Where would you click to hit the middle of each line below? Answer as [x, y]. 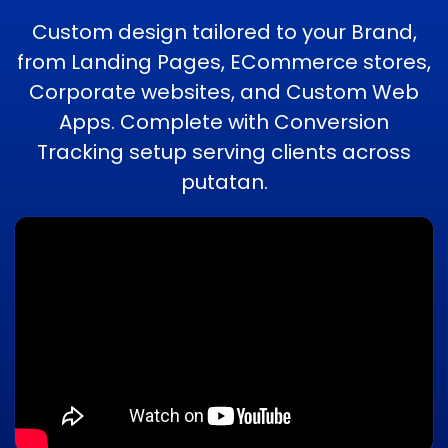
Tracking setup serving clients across [224, 151]
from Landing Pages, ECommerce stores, [224, 61]
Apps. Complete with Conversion [224, 121]
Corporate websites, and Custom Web [224, 91]
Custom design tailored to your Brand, [224, 31]
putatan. [224, 181]
